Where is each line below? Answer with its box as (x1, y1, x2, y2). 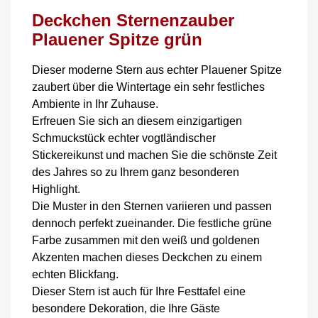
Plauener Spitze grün (32, 29, 202, 49)
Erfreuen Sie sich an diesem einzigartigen (32, 114, 242, 127)
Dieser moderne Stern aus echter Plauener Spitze (32, 63, 282, 76)
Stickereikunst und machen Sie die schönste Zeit (32, 148, 277, 161)
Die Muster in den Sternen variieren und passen (32, 199, 272, 212)
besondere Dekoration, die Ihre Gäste (32, 302, 220, 314)
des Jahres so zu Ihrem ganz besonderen (32, 165, 239, 178)
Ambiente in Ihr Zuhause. (32, 97, 158, 110)
